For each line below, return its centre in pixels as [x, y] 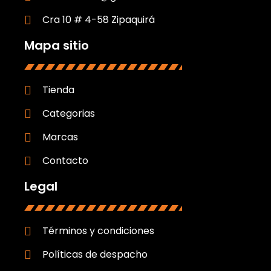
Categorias [69, 113]
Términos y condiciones [98, 231]
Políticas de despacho [95, 254]
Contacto [65, 161]
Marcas [60, 137]
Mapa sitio [57, 45]
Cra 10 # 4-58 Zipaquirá [99, 20]
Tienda [58, 90]
